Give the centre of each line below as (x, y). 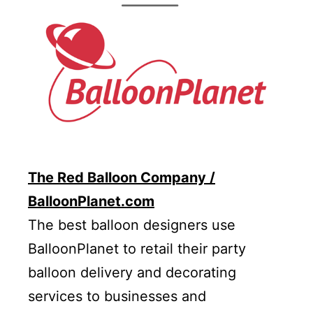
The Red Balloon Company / (122, 178)
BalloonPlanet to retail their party (137, 249)
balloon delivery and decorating (132, 273)
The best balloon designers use (132, 225)
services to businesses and (117, 297)
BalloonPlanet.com (91, 202)
